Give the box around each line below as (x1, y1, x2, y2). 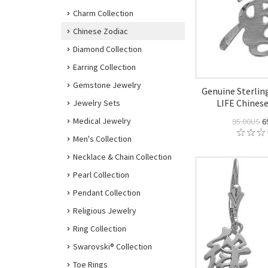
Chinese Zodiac (73, 26, 128, 36)
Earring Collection (73, 62, 136, 72)
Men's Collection (73, 133, 132, 144)
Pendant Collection (73, 187, 141, 198)
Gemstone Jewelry (73, 80, 141, 90)
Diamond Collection (73, 44, 142, 54)
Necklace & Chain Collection (73, 151, 172, 162)
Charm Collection (73, 8, 133, 19)
